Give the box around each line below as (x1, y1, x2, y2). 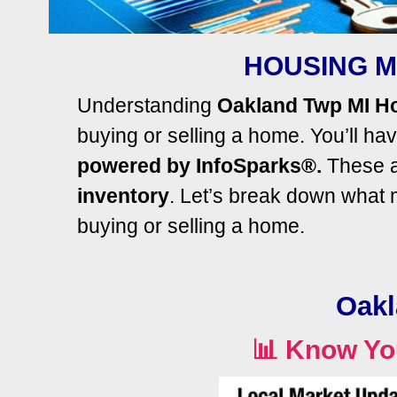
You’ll (305, 124, 358, 148)
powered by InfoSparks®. (77, 154, 322, 178)
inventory (77, 184, 169, 208)
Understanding (77, 94, 217, 118)
